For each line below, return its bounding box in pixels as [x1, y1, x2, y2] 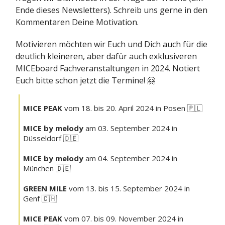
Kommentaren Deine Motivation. [16, 17, 139, 28]
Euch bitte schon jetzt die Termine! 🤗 [16, 75, 155, 86]
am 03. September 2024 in [83, 123, 177, 134]
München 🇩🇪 [23, 163, 71, 174]
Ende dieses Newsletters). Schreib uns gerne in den [16, 5, 207, 16]
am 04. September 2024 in [83, 153, 177, 164]
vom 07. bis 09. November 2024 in [62, 213, 183, 224]
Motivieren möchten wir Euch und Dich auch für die [16, 39, 207, 50]
